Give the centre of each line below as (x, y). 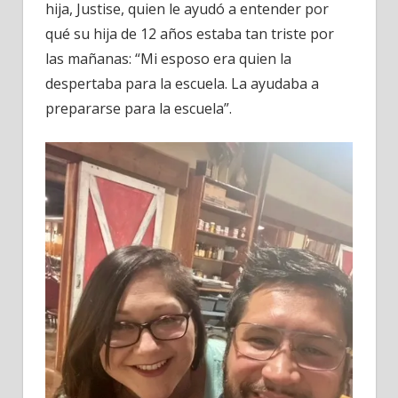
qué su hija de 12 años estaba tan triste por (190, 33)
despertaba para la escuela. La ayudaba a (182, 83)
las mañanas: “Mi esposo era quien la (168, 58)
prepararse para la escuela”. (139, 108)
